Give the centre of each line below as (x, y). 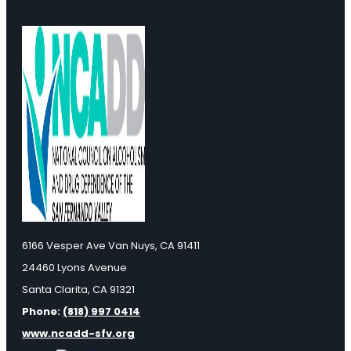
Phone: (42, 312)
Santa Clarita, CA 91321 (78, 290)
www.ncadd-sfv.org (78, 334)
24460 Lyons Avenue (74, 268)
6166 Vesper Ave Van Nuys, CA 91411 (111, 246)
